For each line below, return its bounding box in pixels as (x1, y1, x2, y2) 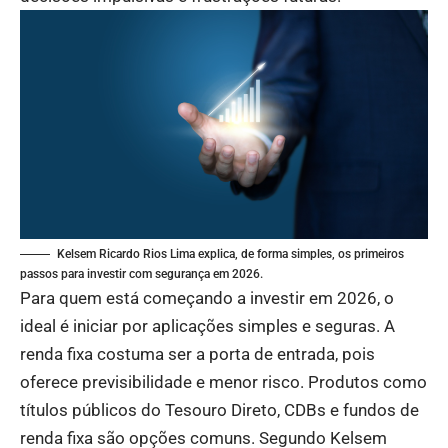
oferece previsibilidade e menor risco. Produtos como (20, 371, 427, 392)
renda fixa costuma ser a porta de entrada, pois (20, 343, 375, 364)
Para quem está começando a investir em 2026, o (20, 287, 394, 308)
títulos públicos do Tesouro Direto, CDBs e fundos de (20, 399, 419, 420)
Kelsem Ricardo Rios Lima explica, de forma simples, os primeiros (57, 246, 404, 261)
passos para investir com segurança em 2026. (20, 266, 263, 281)
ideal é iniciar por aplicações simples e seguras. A (20, 315, 395, 336)
